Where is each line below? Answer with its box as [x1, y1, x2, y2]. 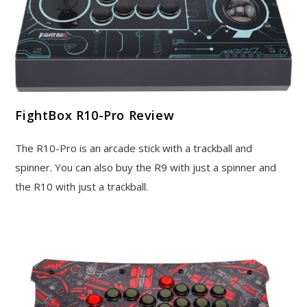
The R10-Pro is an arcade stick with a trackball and [15, 141, 253, 156]
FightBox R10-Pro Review [15, 107, 175, 124]
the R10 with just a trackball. [15, 180, 149, 194]
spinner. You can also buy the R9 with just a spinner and [15, 160, 277, 175]
